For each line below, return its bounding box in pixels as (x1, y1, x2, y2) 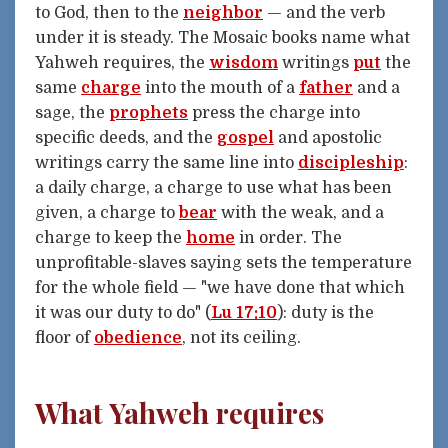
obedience (94, 329, 182, 348)
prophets (109, 104, 188, 123)
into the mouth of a (141, 79, 299, 98)
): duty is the (277, 304, 374, 323)
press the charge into (188, 104, 360, 123)
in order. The (235, 229, 342, 248)
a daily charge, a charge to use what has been (35, 179, 392, 198)
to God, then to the (35, 4, 183, 23)
